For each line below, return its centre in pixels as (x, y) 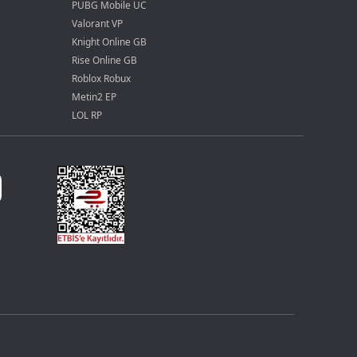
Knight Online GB (110, 42)
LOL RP (87, 115)
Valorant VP (98, 24)
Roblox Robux (102, 78)
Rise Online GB (105, 60)
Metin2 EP (94, 97)
